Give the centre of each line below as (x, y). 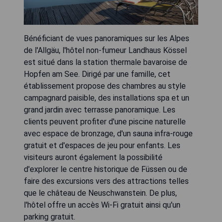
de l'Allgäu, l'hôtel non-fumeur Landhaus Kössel (105, 51)
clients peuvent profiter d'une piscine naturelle (105, 122)
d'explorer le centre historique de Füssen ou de (106, 169)
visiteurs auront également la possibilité (93, 158)
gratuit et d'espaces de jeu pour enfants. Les (102, 146)
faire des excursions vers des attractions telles (106, 181)
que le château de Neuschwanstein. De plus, (100, 193)
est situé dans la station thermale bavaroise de (106, 62)
